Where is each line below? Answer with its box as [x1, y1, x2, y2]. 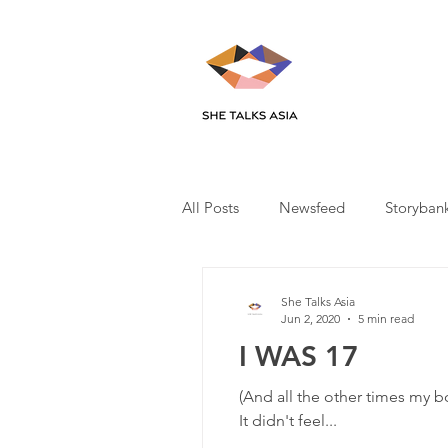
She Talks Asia [281, 294, 355, 309]
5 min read [358, 311, 414, 326]
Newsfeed [279, 197, 345, 217]
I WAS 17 [239, 339, 359, 373]
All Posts [182, 197, 239, 217]
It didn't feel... [239, 411, 337, 430]
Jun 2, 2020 [281, 311, 340, 326]
